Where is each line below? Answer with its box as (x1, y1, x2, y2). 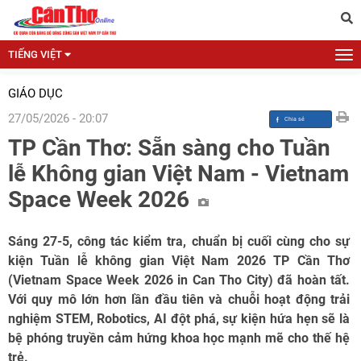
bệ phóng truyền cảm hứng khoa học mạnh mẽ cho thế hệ (8, 330, 350, 346)
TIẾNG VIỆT (8, 48, 62, 60)
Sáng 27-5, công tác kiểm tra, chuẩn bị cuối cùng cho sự (8, 234, 350, 249)
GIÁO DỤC (8, 86, 63, 101)
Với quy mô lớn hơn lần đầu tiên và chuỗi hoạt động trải (8, 292, 350, 307)
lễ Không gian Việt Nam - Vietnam (8, 160, 349, 187)
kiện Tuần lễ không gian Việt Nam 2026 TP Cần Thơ (8, 253, 350, 268)
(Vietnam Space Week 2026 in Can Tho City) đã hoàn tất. (8, 272, 350, 288)
